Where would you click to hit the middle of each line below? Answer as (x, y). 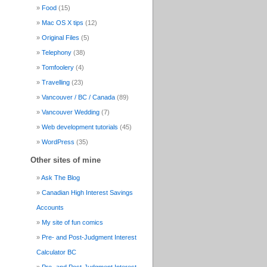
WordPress (58, 142)
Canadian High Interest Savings (87, 193)
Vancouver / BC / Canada (78, 97)
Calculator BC (56, 252)
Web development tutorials (80, 127)
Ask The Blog (60, 178)
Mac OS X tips (63, 23)
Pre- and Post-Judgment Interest (89, 237)
